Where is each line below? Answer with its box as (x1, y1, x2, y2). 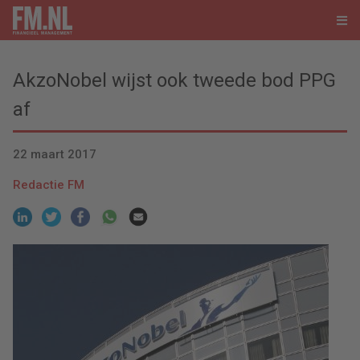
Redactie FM (13, 178, 84, 193)
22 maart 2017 (13, 147, 96, 162)
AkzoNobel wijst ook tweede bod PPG (13, 69, 336, 92)
